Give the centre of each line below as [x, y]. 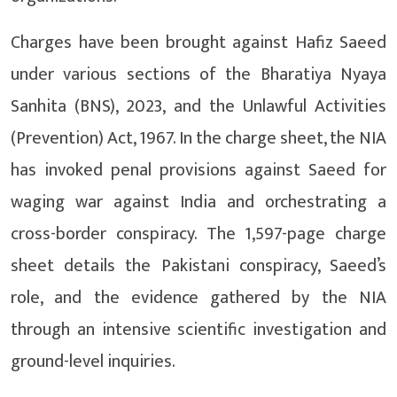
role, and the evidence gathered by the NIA [198, 297]
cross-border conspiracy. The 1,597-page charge [198, 234]
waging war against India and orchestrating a [198, 202]
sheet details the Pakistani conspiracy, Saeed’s [198, 265]
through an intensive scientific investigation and [198, 329]
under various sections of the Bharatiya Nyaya [198, 74]
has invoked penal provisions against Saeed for [198, 170]
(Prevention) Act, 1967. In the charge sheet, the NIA [198, 138]
